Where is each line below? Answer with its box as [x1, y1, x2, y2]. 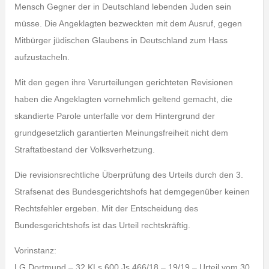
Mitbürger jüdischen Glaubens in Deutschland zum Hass [14, 35, 228, 45]
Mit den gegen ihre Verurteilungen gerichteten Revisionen [14, 77, 233, 87]
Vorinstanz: [14, 246, 56, 255]
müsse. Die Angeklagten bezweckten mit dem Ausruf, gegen [14, 19, 242, 28]
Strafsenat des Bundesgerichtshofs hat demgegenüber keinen [14, 187, 250, 196]
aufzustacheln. [14, 52, 70, 62]
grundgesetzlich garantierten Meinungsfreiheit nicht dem [14, 128, 228, 138]
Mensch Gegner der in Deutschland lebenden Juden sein [14, 2, 231, 11]
